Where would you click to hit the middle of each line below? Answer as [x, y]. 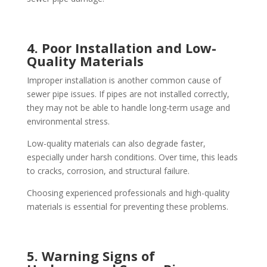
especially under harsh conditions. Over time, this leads [132, 157]
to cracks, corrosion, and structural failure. [108, 171]
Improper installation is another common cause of [124, 80]
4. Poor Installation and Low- [121, 48]
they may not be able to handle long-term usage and [128, 108]
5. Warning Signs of [91, 256]
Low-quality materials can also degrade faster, [116, 144]
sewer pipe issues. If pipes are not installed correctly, [128, 94]
